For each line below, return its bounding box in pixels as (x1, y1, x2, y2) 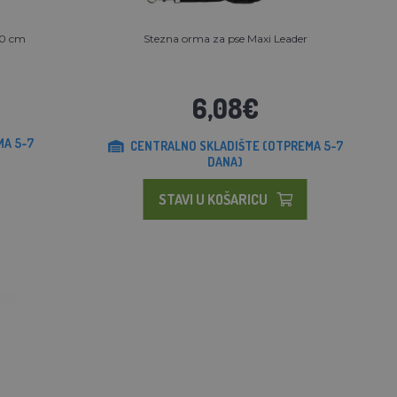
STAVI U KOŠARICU (158, 190, 268, 208)
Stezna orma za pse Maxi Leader (143, 31, 307, 45)
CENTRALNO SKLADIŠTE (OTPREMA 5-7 (129, 137, 343, 153)
